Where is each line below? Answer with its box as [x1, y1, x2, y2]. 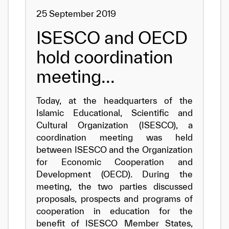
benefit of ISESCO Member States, [36, 218, 193, 228]
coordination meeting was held [36, 132, 193, 142]
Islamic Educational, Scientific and [36, 108, 193, 118]
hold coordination [36, 47, 173, 67]
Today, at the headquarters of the [36, 96, 193, 105]
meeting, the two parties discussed [36, 181, 193, 191]
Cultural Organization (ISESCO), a [36, 120, 193, 130]
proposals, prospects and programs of [36, 194, 193, 203]
